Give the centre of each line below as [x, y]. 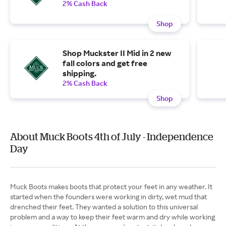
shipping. [79, 73]
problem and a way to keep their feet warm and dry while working [112, 217]
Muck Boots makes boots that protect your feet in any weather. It [111, 186]
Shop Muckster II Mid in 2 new [117, 53]
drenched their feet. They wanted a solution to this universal [104, 207]
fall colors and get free [105, 63]
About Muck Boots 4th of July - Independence [112, 136]
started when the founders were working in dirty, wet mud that [108, 196]
